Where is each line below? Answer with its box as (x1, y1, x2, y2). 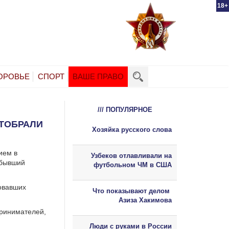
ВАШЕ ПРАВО (73, 72, 124, 81)
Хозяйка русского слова (92, 125, 172, 133)
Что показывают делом (93, 187, 172, 195)
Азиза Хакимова (119, 196, 172, 204)
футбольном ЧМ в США (94, 161, 172, 169)
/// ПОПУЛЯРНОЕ (97, 105, 152, 113)
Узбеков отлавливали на (91, 151, 172, 159)
